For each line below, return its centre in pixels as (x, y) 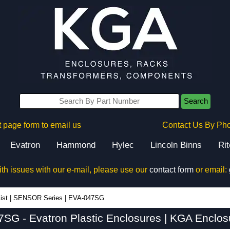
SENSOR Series (38, 198)
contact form (171, 170)
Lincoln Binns (176, 145)
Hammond (76, 145)
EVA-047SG (86, 198)
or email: (211, 170)
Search (196, 101)
